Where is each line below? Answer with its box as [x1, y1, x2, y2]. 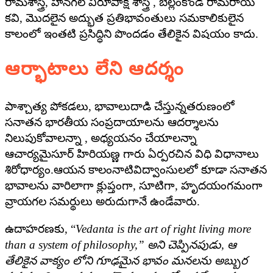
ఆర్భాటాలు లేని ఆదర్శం [5, 58, 184, 80]
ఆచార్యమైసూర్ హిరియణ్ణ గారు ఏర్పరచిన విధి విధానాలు [5, 147, 259, 160]
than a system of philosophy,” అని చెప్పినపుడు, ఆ [5, 238, 236, 251]
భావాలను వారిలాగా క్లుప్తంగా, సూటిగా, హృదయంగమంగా [5, 179, 263, 192]
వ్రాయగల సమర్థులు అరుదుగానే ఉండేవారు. [5, 194, 200, 208]
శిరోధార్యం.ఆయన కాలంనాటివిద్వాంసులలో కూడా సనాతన [5, 163, 267, 176]
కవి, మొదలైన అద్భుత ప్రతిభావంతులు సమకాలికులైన [5, 12, 244, 25]
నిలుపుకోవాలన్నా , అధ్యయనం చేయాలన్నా [5, 131, 197, 144]
